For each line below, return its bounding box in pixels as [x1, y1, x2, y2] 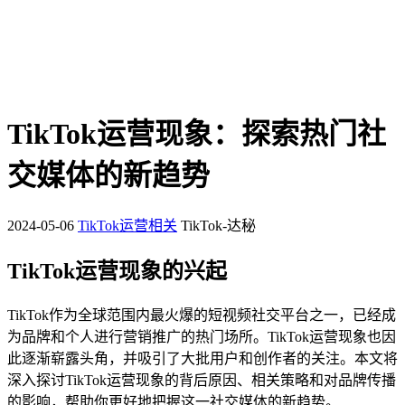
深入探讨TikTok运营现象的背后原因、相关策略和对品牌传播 [7, 372, 396, 388]
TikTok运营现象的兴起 [7, 259, 227, 283]
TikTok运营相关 [78, 217, 177, 233]
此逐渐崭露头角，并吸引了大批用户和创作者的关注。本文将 [7, 350, 398, 366]
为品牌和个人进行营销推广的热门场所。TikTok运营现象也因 [7, 328, 396, 344]
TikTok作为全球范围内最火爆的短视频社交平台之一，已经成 [7, 306, 396, 323]
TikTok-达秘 [181, 217, 256, 233]
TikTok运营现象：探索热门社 [7, 118, 386, 151]
